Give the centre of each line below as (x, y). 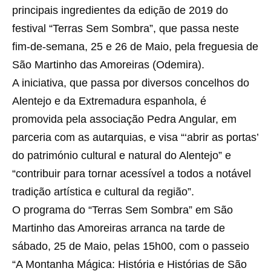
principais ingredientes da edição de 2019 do (120, 11)
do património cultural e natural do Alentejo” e (122, 156)
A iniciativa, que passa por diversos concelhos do (131, 83)
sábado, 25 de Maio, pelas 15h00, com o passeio (131, 247)
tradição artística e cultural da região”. (103, 192)
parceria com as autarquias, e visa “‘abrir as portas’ (135, 138)
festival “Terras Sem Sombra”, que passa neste (126, 29)
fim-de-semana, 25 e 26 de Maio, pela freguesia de (135, 47)
